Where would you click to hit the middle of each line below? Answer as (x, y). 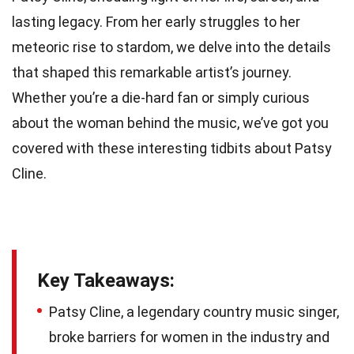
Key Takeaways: (106, 281)
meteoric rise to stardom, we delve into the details (171, 47)
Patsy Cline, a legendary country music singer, (194, 312)
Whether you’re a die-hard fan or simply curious (161, 98)
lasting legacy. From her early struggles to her (156, 22)
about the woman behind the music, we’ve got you (170, 123)
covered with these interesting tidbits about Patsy (172, 149)
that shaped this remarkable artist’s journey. (152, 73)
